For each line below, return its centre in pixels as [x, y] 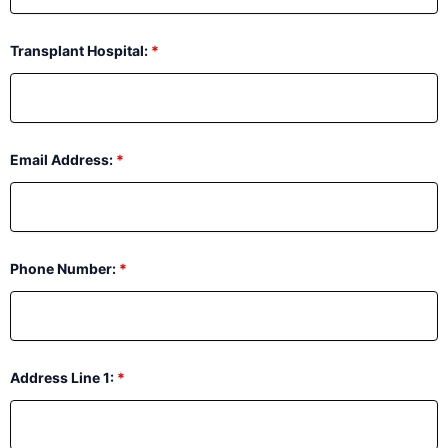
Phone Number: [64, 268]
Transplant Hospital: [80, 50]
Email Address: [63, 159]
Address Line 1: [63, 377]
